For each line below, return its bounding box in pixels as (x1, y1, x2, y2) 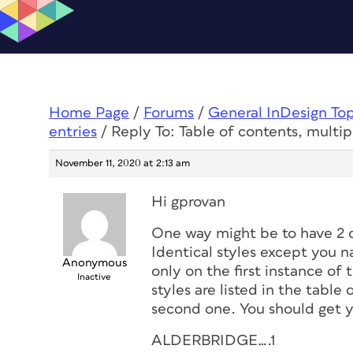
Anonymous (61, 257, 127, 269)
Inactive (77, 273, 111, 281)
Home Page (49, 106, 129, 121)
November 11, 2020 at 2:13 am (55, 158, 190, 169)
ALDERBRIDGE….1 (151, 333, 276, 348)
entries (49, 124, 97, 139)
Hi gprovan (151, 195, 225, 210)
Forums (143, 106, 194, 121)
